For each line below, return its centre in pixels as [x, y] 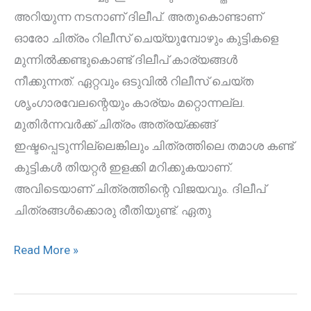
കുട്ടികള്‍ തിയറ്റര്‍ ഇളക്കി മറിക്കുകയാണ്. [123, 168]
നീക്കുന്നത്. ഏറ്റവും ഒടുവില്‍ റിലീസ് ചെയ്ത [134, 82]
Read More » [46, 250]
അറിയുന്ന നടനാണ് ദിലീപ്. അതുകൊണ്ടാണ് [138, 17]
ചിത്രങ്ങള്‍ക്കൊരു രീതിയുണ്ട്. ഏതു [112, 211]
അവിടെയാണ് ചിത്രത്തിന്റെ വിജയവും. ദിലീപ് [140, 189]
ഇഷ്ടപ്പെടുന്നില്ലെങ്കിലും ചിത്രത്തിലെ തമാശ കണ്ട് [154, 146]
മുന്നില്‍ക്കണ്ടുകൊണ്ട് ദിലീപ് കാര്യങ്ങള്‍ [126, 60]
